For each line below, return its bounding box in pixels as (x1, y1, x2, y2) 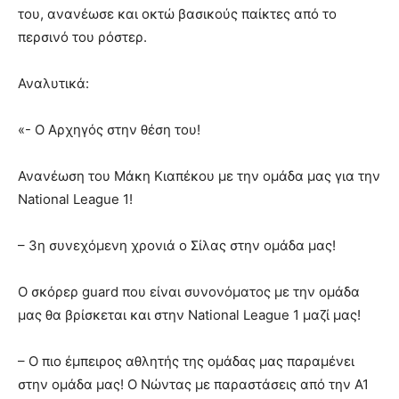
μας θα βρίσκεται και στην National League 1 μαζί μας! (18, 306, 361, 324)
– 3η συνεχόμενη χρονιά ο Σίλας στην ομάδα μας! (18, 237, 336, 255)
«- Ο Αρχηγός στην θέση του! (18, 121, 200, 139)
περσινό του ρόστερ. (18, 28, 147, 46)
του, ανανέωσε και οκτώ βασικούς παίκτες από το (18, 5, 337, 23)
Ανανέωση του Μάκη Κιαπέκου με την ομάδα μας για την (18, 167, 380, 185)
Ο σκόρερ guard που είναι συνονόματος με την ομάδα (18, 283, 360, 301)
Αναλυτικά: (18, 75, 89, 93)
